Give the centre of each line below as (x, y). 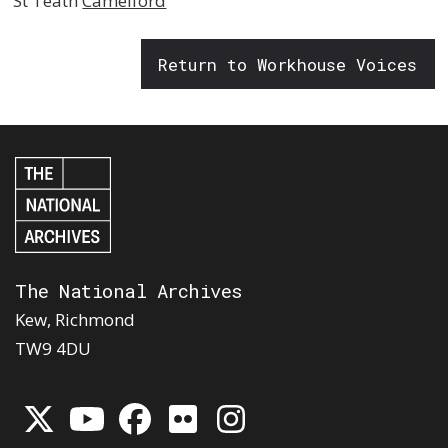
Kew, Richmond (75, 319)
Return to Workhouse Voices (288, 64)
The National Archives (129, 290)
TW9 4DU (53, 348)
